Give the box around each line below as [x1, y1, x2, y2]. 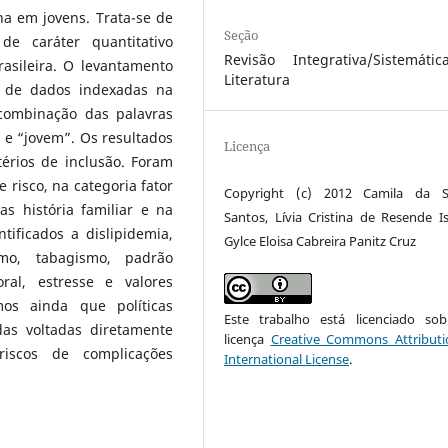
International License [224, 349, 350, 368]
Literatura [224, 69, 291, 89]
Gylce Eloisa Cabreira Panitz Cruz [224, 231, 417, 250]
